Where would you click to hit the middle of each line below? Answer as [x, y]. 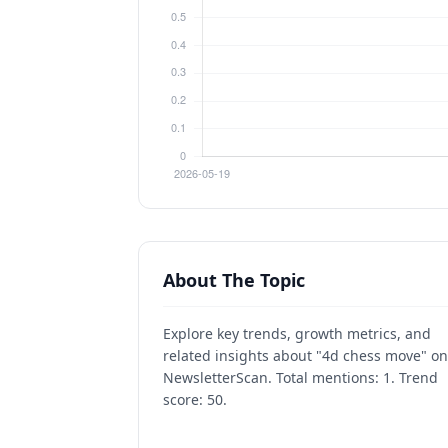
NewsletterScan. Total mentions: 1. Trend [300, 377]
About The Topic [234, 280]
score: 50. [195, 399]
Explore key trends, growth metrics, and [297, 333]
